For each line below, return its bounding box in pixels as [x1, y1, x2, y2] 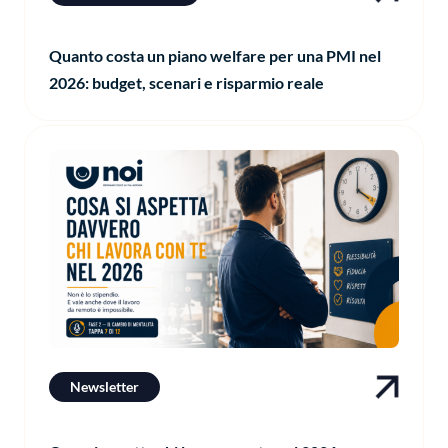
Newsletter [70, 377, 139, 395]
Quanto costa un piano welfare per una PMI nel [49, 45, 381, 65]
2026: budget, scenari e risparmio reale [49, 72, 324, 92]
